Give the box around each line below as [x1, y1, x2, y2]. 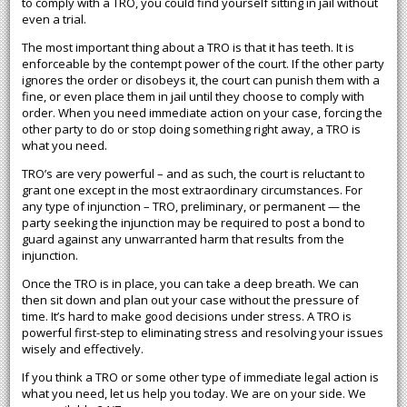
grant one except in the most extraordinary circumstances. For [21, 182, 362, 199]
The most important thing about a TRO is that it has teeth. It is [21, 39, 354, 56]
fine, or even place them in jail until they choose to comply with [21, 88, 364, 105]
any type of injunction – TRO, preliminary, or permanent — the [21, 198, 361, 215]
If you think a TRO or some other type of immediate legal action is [21, 369, 379, 386]
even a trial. [21, 11, 86, 28]
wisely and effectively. [21, 341, 144, 358]
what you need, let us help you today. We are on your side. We [21, 385, 366, 402]
